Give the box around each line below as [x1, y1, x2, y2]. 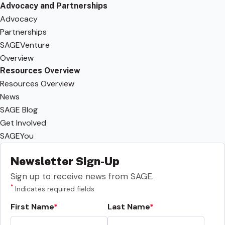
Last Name [107, 201, 150, 212]
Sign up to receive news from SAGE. [11, 170, 154, 182]
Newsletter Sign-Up [11, 154, 120, 168]
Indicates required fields [13, 184, 94, 193]
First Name [11, 201, 54, 212]
